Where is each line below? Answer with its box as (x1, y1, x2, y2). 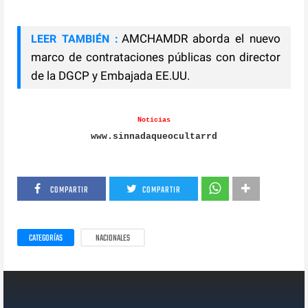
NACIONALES (96, 231, 131, 245)
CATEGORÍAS (29, 231, 63, 245)
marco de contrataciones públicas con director (31, 49, 280, 64)
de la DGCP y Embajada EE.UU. (31, 68, 190, 82)
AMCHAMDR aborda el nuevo (121, 31, 280, 45)
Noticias (137, 115, 170, 124)
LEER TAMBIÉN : (31, 32, 118, 45)
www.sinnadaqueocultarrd (91, 131, 217, 142)
